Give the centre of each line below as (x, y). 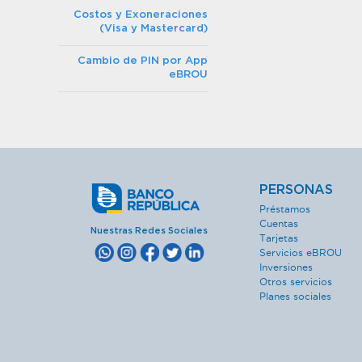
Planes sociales (295, 296)
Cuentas (279, 223)
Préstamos (285, 209)
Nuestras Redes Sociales (149, 231)
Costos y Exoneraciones (141, 15)
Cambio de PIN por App (143, 61)
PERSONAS (296, 190)
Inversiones (286, 267)
